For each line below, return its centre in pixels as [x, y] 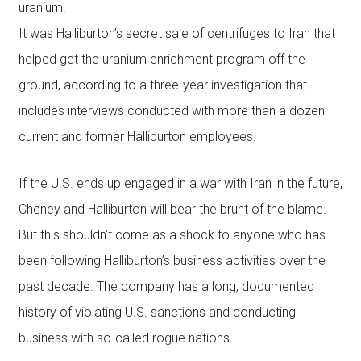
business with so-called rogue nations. [125, 338]
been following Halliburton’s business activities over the [172, 261]
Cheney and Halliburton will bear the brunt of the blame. [172, 209]
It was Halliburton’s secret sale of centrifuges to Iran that [176, 33]
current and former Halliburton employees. [137, 137]
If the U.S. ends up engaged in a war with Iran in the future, [180, 183]
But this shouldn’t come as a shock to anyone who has [172, 235]
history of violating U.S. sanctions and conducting [157, 312]
